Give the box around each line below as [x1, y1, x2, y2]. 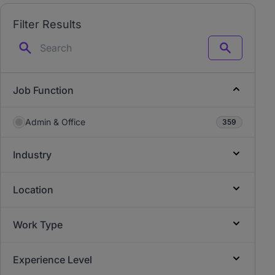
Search [224, 47, 253, 58]
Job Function [13, 84, 74, 96]
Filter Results [13, 18, 82, 31]
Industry [13, 149, 52, 161]
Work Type [13, 219, 63, 231]
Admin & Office [25, 117, 85, 127]
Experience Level [13, 254, 92, 266]
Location [13, 184, 53, 196]
